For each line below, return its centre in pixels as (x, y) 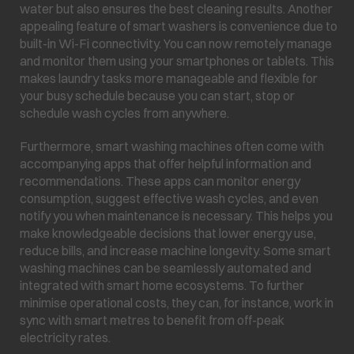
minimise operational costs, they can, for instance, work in (177, 302)
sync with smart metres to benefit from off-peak (152, 320)
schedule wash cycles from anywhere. (124, 113)
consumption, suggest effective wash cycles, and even (169, 198)
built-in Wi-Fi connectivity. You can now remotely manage (176, 43)
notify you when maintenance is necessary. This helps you (176, 215)
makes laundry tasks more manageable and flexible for (169, 78)
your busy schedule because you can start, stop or (157, 95)
